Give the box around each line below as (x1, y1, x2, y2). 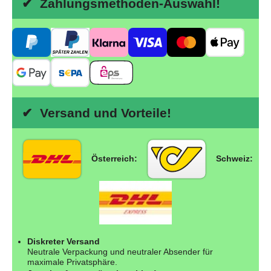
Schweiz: (215, 154, 253, 164)
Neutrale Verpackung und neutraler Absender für (27, 246, 213, 256)
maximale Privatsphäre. (27, 256, 117, 267)
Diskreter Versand (27, 236, 100, 246)
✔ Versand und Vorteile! (18, 105, 171, 120)
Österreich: (91, 154, 137, 164)
